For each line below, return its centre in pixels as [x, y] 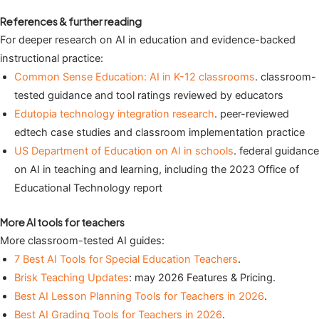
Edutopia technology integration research [114, 114]
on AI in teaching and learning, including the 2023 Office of [157, 170]
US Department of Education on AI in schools [124, 151]
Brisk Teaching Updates [72, 278]
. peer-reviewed [252, 114]
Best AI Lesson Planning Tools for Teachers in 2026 [139, 297]
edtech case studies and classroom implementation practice [159, 133]
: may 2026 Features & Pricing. [202, 278]
